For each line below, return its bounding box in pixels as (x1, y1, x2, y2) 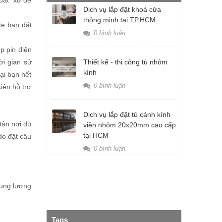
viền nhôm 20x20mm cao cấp (83, 121, 176, 129)
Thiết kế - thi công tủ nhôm (83, 58, 167, 66)
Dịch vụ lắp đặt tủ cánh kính (83, 111, 170, 118)
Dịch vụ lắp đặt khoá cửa (83, 5, 161, 13)
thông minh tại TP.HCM (83, 16, 156, 24)
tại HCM (83, 131, 109, 139)
